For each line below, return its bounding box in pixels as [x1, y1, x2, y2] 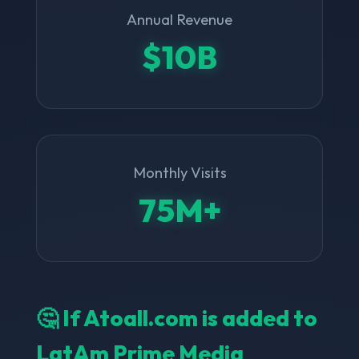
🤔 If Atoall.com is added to [35, 303, 317, 332]
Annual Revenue [127, 10, 232, 29]
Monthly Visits [132, 163, 227, 182]
